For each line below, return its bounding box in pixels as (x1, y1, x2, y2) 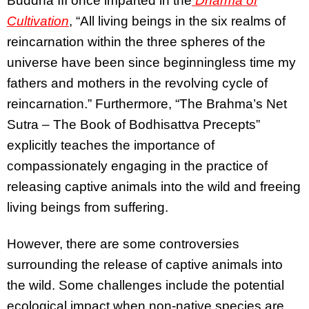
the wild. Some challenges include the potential (7, 278, 284, 293)
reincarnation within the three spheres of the (7, 34, 266, 50)
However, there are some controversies (7, 237, 239, 252)
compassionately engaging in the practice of (7, 159, 268, 174)
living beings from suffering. (7, 200, 168, 215)
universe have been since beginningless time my (7, 55, 296, 70)
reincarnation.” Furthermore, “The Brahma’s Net (7, 97, 287, 112)
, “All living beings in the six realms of (69, 14, 286, 29)
